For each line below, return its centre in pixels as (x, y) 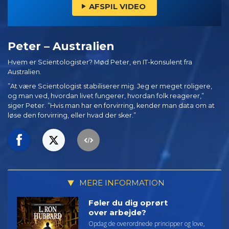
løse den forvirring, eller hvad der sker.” (72, 116)
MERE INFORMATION (121, 183)
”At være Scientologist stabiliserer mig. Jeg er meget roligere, (110, 86)
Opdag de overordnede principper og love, (147, 223)
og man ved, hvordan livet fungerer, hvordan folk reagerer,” (106, 96)
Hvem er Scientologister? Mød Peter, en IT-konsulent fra (100, 62)
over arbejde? (117, 212)
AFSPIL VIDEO (117, 6)
